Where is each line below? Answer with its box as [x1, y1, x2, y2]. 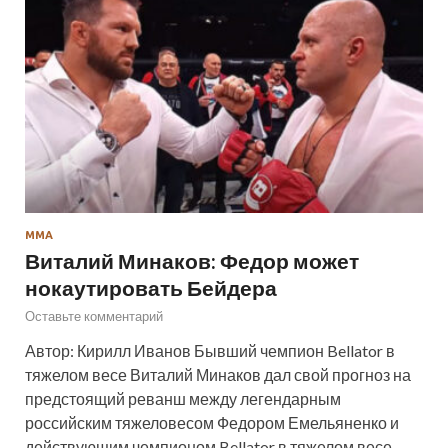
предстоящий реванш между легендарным [25, 388, 341, 408]
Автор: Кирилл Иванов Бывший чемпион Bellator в [25, 340, 395, 360]
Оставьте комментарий [25, 307, 163, 324]
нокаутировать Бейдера [25, 274, 277, 300]
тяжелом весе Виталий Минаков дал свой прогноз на [25, 364, 411, 384]
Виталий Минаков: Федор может [25, 247, 359, 273]
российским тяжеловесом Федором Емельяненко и [25, 412, 399, 432]
